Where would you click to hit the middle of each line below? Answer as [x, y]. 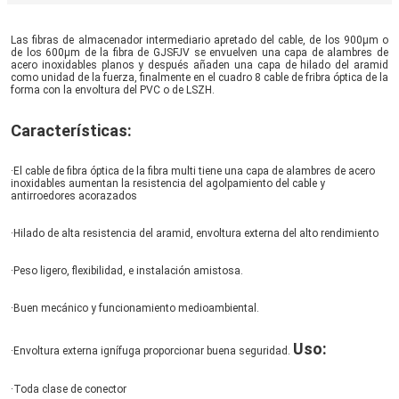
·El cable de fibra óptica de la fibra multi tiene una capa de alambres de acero [193, 171]
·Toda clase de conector [69, 389]
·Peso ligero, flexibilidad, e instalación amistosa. [127, 270]
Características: [71, 130]
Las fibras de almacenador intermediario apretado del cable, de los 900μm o [199, 40]
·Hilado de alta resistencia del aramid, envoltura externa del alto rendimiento [195, 233]
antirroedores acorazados [74, 195]
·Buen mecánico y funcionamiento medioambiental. [135, 308]
